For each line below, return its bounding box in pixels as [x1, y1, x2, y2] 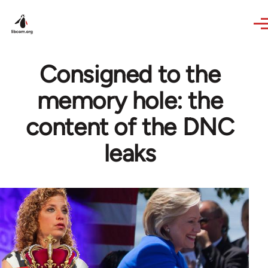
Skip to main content [11, 2, 103, 14]
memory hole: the [36, 86, 223, 115]
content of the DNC [25, 112, 234, 141]
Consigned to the [39, 60, 221, 89]
